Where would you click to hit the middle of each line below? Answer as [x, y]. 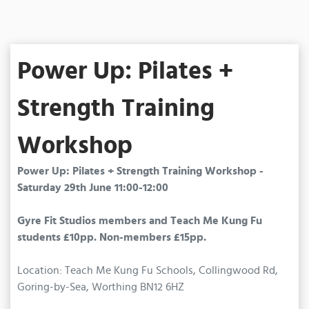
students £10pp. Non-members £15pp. [112, 237]
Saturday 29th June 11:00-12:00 [94, 187]
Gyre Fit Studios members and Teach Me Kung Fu [140, 220]
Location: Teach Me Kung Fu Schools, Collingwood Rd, [148, 270]
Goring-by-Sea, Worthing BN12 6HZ [101, 287]
